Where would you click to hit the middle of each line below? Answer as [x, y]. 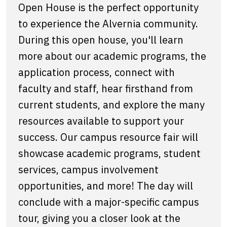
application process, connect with [97, 72]
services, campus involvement [88, 169]
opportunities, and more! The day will [106, 185]
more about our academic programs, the [112, 56]
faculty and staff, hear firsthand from [106, 88]
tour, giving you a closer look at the [99, 218]
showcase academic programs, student [109, 153]
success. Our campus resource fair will [108, 137]
